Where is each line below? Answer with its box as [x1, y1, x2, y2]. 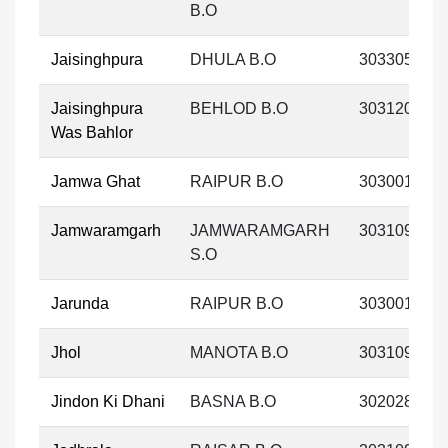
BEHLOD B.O [190, 100, 288, 117]
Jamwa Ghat [51, 173, 140, 190]
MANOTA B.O [190, 344, 288, 361]
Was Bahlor [51, 124, 133, 141]
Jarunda [51, 295, 109, 312]
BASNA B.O [190, 393, 276, 410]
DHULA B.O [190, 51, 276, 68]
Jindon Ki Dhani [51, 393, 165, 410]
